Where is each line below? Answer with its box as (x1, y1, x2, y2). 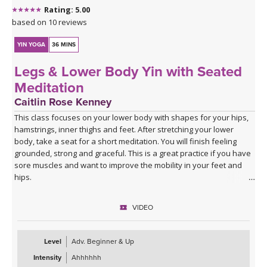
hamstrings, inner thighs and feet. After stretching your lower (14, 124, 234, 135)
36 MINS (52, 41, 76, 49)
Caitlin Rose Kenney (14, 95, 112, 109)
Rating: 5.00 (44, 4, 90, 15)
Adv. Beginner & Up (72, 237, 134, 246)
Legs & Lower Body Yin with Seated (14, 63, 243, 81)
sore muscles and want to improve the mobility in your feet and (14, 160, 243, 171)
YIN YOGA (17, 41, 46, 49)
